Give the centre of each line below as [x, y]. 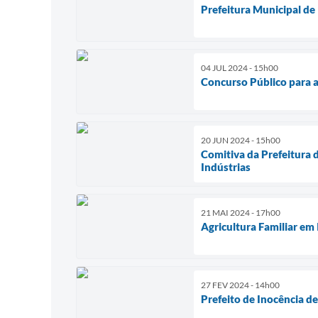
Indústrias [226, 166]
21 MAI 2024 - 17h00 [241, 212]
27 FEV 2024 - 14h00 [240, 285]
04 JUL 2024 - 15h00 [240, 67]
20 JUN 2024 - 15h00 [241, 140]
